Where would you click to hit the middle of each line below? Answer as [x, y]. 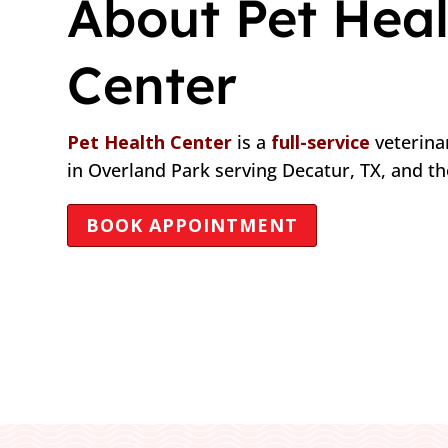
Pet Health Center [150, 142]
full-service [321, 142]
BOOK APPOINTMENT [192, 225]
